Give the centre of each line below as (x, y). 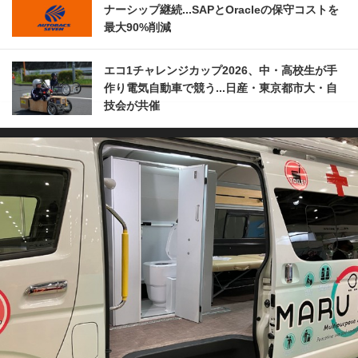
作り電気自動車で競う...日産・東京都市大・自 (221, 88)
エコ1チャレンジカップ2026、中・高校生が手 (221, 71)
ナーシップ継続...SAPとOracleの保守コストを (221, 10)
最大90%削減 (137, 28)
